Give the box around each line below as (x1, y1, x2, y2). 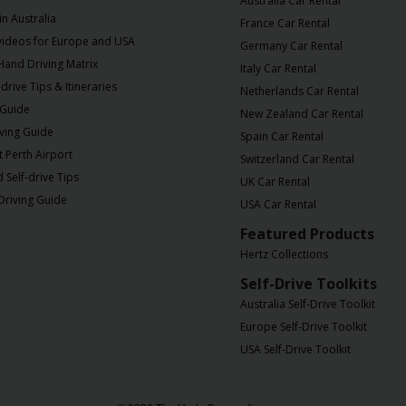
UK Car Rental (240, 174, 310, 190)
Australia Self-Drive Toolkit (240, 296, 375, 313)
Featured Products (240, 224, 374, 245)
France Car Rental (240, 15, 330, 32)
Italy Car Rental (240, 61, 316, 77)
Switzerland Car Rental (240, 151, 354, 168)
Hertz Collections (240, 246, 328, 263)
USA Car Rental (240, 197, 316, 213)
